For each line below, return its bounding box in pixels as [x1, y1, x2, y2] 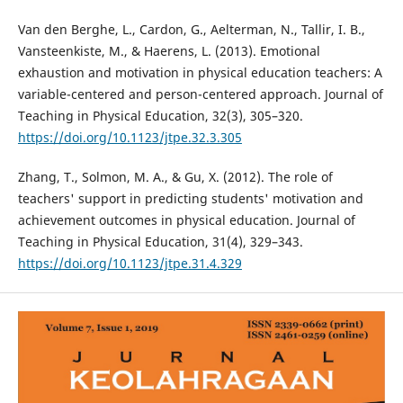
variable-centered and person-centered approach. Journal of [17, 85, 383, 103]
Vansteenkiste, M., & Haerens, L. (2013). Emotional [17, 42, 320, 60]
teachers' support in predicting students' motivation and [17, 190, 363, 208]
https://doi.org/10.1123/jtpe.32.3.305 [17, 129, 242, 147]
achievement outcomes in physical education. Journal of [17, 211, 355, 229]
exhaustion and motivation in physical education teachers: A [17, 64, 382, 82]
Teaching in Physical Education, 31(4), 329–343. [17, 233, 303, 251]
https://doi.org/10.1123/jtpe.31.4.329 [17, 255, 242, 273]
